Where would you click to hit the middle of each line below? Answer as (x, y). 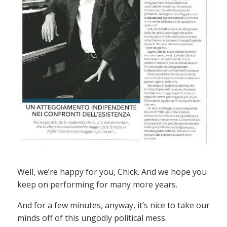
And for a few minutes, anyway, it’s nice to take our (113, 205)
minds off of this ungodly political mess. (92, 218)
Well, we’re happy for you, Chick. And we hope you (112, 172)
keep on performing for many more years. (97, 184)
